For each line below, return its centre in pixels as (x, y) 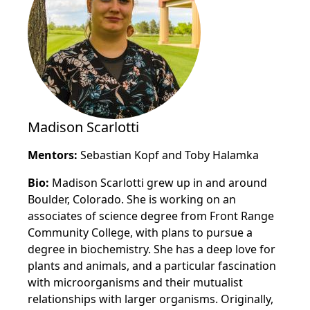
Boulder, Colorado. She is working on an (132, 199)
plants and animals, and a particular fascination (152, 266)
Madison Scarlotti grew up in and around (159, 183)
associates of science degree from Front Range (151, 216)
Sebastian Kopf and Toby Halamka (168, 155)
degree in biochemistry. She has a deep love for (152, 249)
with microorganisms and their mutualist (135, 282)
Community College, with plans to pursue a (140, 232)
